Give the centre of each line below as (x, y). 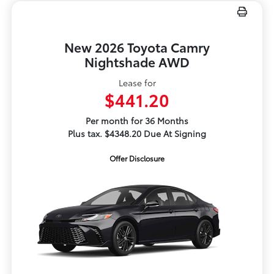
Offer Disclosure (137, 158)
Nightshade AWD (137, 62)
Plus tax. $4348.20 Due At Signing (137, 134)
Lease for (137, 83)
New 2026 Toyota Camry (137, 47)
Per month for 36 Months (137, 121)
